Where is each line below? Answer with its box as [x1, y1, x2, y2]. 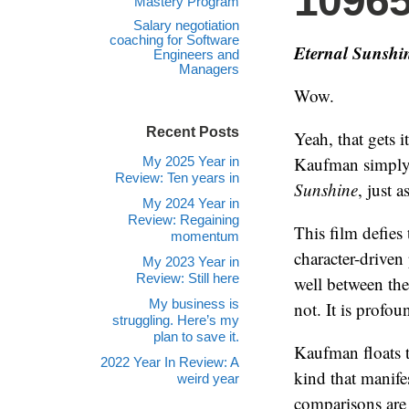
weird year [177, 371, 239, 386]
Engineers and [153, 47, 239, 62]
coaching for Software [110, 32, 239, 47]
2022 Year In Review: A [100, 354, 239, 370]
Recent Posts [146, 124, 239, 140]
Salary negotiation [133, 17, 239, 33]
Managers [179, 61, 239, 77]
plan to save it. [153, 329, 239, 344]
